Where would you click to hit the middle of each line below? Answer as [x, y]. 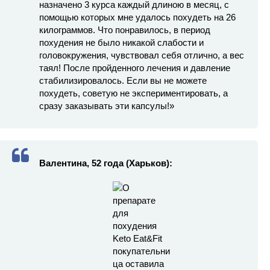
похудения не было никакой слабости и [121, 42]
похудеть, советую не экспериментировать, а [133, 93]
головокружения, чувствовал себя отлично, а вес [142, 55]
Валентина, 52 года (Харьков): [106, 163]
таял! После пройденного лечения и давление [135, 67]
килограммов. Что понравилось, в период [125, 30]
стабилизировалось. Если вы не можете [123, 80]
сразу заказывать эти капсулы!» [107, 105]
